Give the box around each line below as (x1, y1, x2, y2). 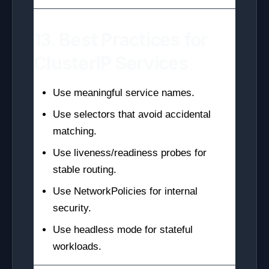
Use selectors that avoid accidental (53, 109, 211, 120)
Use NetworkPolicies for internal (53, 186, 198, 197)
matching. (53, 125, 97, 137)
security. (53, 202, 91, 214)
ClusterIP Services (34, 52, 189, 74)
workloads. (53, 241, 101, 252)
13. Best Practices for (34, 29, 208, 50)
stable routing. (53, 164, 116, 175)
